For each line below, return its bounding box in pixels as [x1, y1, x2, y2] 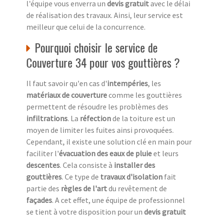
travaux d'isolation [100, 171, 163, 182]
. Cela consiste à [60, 160, 114, 170]
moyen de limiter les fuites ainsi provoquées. [26, 125, 174, 135]
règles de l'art [61, 183, 109, 193]
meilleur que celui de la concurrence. [26, 21, 145, 32]
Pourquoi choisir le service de [35, 38, 158, 56]
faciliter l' [26, 148, 59, 158]
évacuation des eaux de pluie [59, 148, 152, 158]
